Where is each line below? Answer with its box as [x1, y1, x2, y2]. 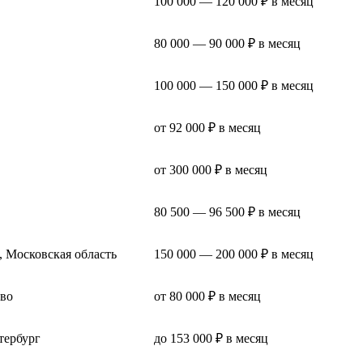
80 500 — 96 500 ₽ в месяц [154, 204, 301, 219]
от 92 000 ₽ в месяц [154, 120, 261, 135]
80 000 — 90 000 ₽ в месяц [154, 36, 301, 50]
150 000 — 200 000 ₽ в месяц [154, 246, 314, 261]
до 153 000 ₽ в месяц [154, 331, 268, 345]
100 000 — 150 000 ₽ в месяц [154, 78, 314, 92]
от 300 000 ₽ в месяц [154, 162, 267, 177]
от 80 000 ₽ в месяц [154, 288, 261, 303]
